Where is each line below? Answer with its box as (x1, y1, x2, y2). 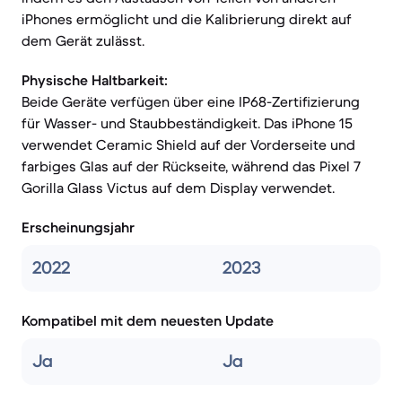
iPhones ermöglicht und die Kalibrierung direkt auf (22, 10, 352, 28)
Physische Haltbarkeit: (22, 71, 168, 89)
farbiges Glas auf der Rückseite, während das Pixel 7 (22, 157, 361, 175)
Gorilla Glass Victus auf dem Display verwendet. (22, 179, 335, 197)
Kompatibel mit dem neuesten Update (22, 311, 274, 329)
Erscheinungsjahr (22, 218, 135, 236)
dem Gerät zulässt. (22, 31, 144, 49)
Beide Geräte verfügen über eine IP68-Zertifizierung (22, 92, 360, 110)
